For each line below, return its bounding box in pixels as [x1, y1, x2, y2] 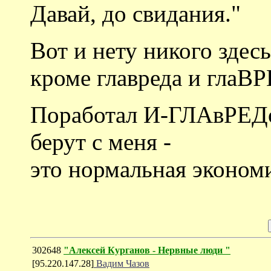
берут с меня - [30, 128, 171, 155]
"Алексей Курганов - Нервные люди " [64, 244, 230, 255]
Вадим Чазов [94, 258, 149, 269]
